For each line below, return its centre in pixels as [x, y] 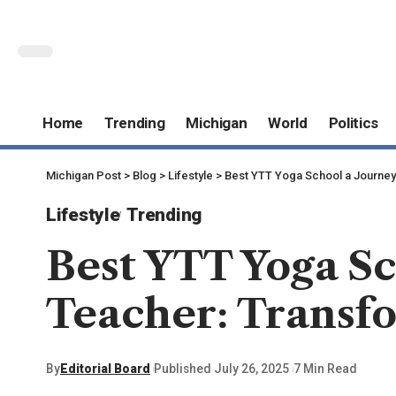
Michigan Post [84, 175]
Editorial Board [105, 369]
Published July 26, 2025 [222, 369]
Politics [354, 123]
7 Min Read [325, 369]
